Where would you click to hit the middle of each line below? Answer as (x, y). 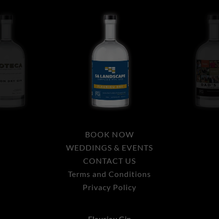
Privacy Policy (109, 187)
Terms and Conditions (109, 174)
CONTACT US (109, 161)
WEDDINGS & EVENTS (109, 147)
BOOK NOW (109, 134)
